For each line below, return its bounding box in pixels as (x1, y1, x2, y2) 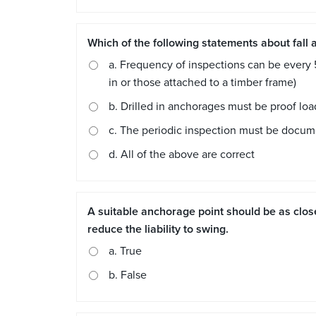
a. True (109, 244, 142, 259)
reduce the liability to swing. (87, 222, 229, 237)
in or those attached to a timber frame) (109, 75, 296, 90)
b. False (109, 268, 147, 283)
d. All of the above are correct (109, 147, 255, 162)
